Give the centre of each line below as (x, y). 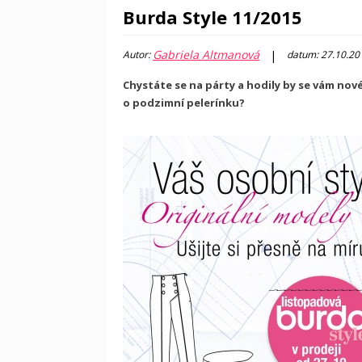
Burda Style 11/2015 (213, 17)
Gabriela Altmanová (206, 55)
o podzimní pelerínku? (185, 103)
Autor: (138, 55)
